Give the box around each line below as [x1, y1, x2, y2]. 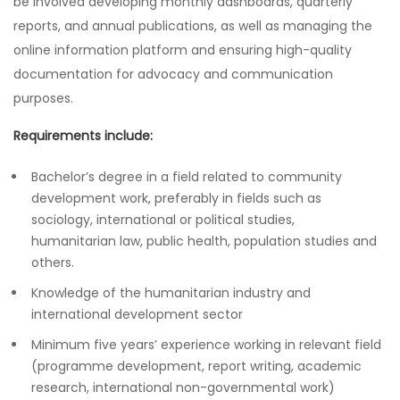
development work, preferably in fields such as [31, 189, 321, 207]
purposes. [13, 89, 73, 107]
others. [31, 254, 74, 271]
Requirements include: [13, 127, 153, 145]
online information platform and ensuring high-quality [13, 41, 352, 59]
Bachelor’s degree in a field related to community [31, 168, 342, 186]
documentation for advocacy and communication [13, 65, 333, 83]
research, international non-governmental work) [31, 379, 335, 396]
